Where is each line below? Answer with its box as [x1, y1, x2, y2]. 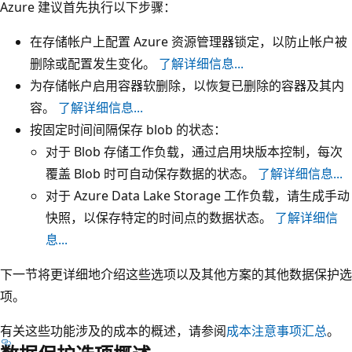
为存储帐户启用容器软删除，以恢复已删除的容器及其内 [30, 76, 344, 94]
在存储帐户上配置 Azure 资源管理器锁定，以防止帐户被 [30, 32, 347, 50]
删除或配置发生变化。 [30, 54, 159, 72]
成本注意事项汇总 [226, 321, 327, 339]
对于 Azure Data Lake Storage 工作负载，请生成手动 [46, 186, 350, 204]
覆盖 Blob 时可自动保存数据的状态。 [46, 164, 258, 182]
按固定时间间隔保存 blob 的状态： [30, 120, 226, 138]
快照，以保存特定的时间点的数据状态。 [46, 208, 275, 226]
